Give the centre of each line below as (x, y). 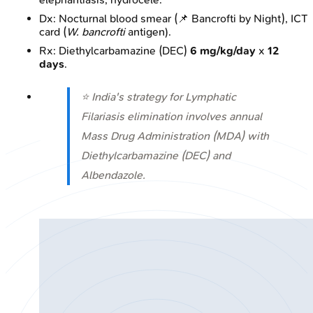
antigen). (148, 32)
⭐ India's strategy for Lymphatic (159, 97)
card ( (53, 32)
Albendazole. (113, 175)
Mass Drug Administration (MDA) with (175, 136)
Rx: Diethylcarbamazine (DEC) (115, 51)
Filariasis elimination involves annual (172, 117)
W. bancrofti (96, 32)
